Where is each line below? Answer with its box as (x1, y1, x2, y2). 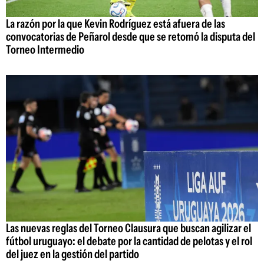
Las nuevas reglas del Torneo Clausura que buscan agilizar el (6, 220, 251, 235)
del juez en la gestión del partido (6, 246, 139, 261)
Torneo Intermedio (6, 42, 84, 57)
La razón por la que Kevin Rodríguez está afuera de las (6, 16, 225, 31)
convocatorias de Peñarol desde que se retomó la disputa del (6, 29, 255, 44)
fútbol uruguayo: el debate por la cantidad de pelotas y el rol (6, 233, 252, 248)
